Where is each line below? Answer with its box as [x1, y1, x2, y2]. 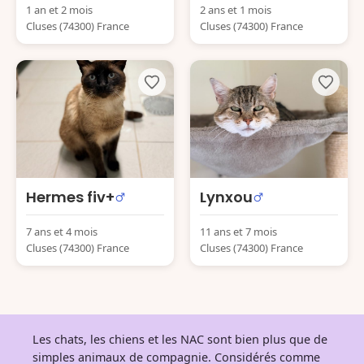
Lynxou [200, 187, 253, 207]
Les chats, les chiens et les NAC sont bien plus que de [32, 331, 327, 347]
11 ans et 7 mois [200, 224, 277, 239]
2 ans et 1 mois [200, 2, 271, 17]
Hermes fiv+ [26, 187, 115, 207]
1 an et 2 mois [26, 2, 93, 17]
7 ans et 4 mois [26, 224, 97, 239]
